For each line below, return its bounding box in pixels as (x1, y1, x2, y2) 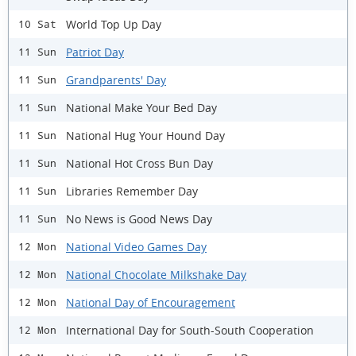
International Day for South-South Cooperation (66, 322, 314, 338)
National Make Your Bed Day (66, 99, 217, 115)
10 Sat (18, 18, 56, 31)
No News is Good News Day (66, 211, 212, 226)
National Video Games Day (66, 238, 207, 254)
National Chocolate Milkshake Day (66, 266, 246, 282)
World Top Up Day (66, 16, 161, 32)
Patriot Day (66, 44, 124, 60)
